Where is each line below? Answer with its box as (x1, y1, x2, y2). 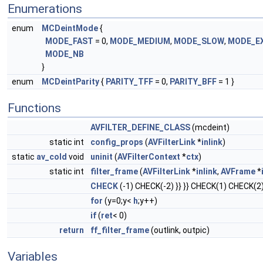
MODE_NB (45, 49, 84, 59)
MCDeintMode (42, 23, 98, 33)
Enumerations (8, 2, 82, 16)
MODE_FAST (45, 36, 93, 46)
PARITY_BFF (170, 77, 217, 86)
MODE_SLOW (174, 36, 224, 46)
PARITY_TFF (106, 77, 153, 86)
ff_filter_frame (90, 225, 149, 235)
